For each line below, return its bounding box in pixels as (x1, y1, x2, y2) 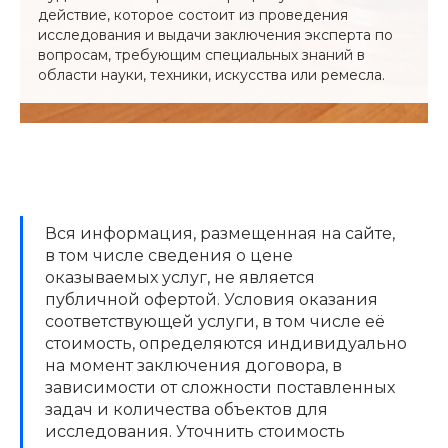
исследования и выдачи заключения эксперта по (38, 25, 393, 44)
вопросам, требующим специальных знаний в (38, 45, 365, 64)
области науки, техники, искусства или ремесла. (38, 65, 385, 84)
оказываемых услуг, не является (45, 267, 315, 287)
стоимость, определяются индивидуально (45, 333, 407, 353)
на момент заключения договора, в (45, 355, 342, 375)
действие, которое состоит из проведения (38, 5, 348, 24)
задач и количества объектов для (45, 399, 328, 419)
